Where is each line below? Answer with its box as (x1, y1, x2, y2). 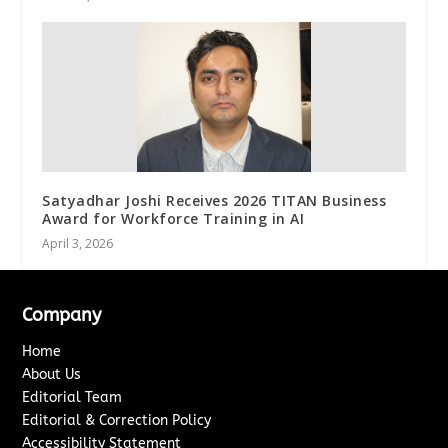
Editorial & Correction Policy (22, 412, 212, 430)
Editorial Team (22, 389, 123, 407)
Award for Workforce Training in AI (42, 209, 305, 229)
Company (22, 304, 102, 327)
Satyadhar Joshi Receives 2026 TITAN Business (42, 191, 387, 211)
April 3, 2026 (42, 235, 114, 253)
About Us (22, 366, 82, 384)
